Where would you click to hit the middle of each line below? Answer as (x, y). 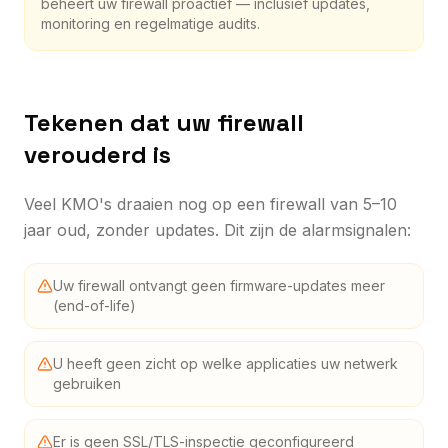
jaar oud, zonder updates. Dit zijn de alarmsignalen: (217, 229)
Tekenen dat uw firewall (164, 122)
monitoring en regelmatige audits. (150, 23)
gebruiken (87, 383)
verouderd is (97, 154)
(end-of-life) (94, 305)
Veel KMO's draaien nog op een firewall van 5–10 (210, 203)
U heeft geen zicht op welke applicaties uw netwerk (225, 363)
